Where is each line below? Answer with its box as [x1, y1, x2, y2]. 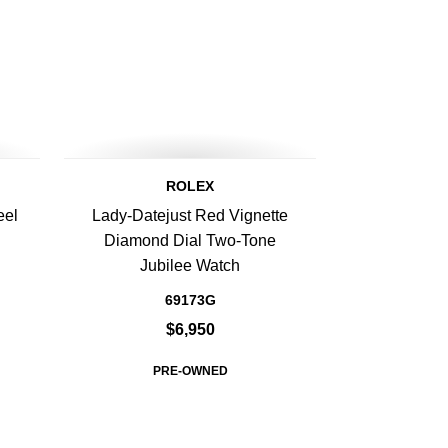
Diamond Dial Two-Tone [104, 232, 276, 249]
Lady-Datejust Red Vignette [92, 207, 288, 224]
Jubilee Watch [140, 257, 240, 274]
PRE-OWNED [152, 364, 228, 378]
